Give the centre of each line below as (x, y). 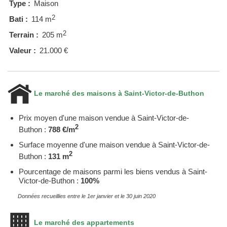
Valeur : (23, 50)
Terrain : (24, 34)
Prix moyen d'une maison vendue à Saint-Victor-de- (104, 118)
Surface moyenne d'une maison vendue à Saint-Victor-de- (114, 144)
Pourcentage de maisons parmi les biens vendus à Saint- (113, 171)
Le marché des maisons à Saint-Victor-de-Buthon (118, 93)
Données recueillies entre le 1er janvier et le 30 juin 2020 (87, 196)
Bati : (18, 19)
